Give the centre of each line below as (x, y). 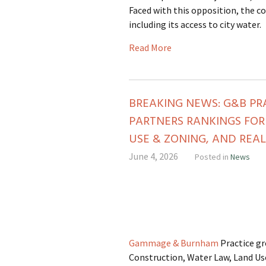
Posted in (213, 157)
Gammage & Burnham (174, 243)
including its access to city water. (195, 24)
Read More (150, 47)
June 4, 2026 (153, 156)
